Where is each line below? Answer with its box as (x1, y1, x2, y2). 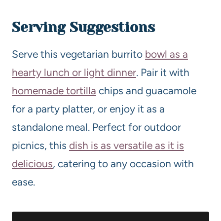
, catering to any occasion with (53, 157, 194, 170)
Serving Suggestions (12, 19, 155, 36)
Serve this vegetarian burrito (12, 47, 145, 60)
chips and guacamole (96, 84, 196, 97)
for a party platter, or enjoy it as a (12, 102, 165, 115)
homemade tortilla (12, 84, 96, 97)
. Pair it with (136, 66, 189, 78)
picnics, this (12, 139, 69, 151)
